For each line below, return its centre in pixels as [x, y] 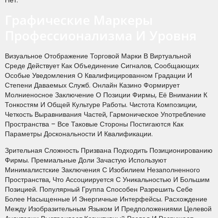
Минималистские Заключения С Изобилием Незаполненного [102, 170]
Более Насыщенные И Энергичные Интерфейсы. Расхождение [106, 199]
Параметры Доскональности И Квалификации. [79, 134]
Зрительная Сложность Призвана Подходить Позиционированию [109, 150]
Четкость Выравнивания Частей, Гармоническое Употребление [105, 114]
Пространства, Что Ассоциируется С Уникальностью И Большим [107, 179]
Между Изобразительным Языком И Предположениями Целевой [108, 209]
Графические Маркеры [79, 20]
